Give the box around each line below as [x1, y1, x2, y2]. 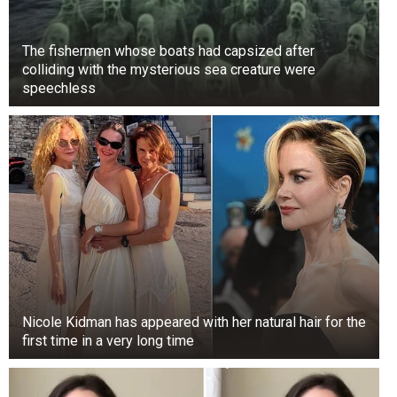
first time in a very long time [22, 331, 194, 349]
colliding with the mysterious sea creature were [22, 60, 315, 78]
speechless [22, 79, 96, 97]
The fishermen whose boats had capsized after [22, 42, 315, 59]
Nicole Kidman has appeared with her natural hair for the [22, 313, 366, 331]
